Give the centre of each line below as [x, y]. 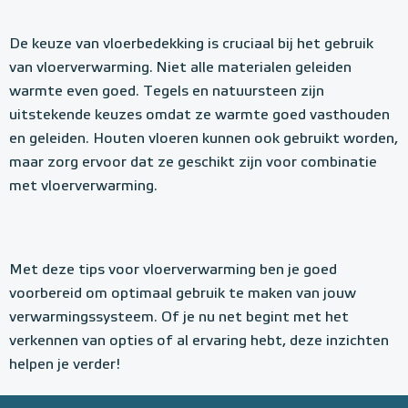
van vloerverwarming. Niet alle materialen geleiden [180, 68]
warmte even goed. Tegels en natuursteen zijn [167, 92]
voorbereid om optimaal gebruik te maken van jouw [183, 294]
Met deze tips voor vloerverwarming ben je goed [173, 270]
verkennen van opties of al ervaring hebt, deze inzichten [199, 342]
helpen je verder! [65, 365]
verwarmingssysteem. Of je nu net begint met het [179, 318]
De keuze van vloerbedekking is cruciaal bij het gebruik [191, 45]
